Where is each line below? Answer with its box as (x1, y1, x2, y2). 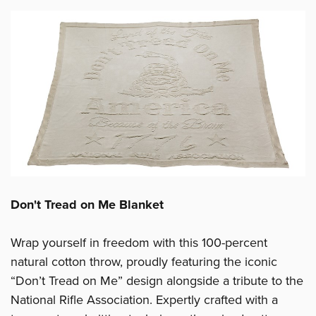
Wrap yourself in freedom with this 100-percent (11, 235, 267, 251)
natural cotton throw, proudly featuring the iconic (11, 254, 277, 270)
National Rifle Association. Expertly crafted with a (11, 292, 278, 308)
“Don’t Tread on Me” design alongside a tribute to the (11, 273, 303, 289)
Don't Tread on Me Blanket (11, 197, 164, 213)
